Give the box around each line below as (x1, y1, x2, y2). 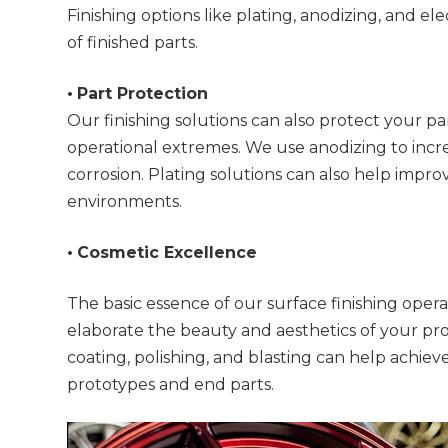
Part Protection (77, 84, 209, 104)
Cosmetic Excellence (77, 243, 258, 263)
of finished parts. (67, 33, 199, 53)
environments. (67, 192, 183, 212)
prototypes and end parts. (67, 375, 275, 395)
